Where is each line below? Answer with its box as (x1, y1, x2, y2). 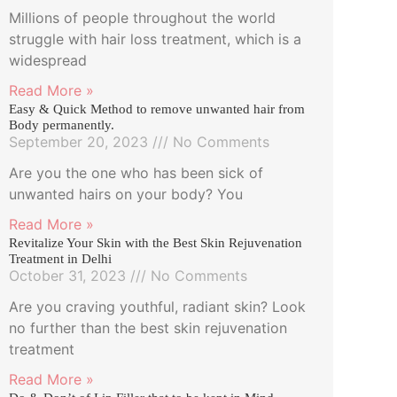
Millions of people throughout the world (9, 8, 276, 27)
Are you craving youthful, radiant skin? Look (9, 297, 306, 315)
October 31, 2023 (9, 266, 130, 284)
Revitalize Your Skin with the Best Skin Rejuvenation (9, 235, 302, 250)
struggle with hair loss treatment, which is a (9, 29, 301, 48)
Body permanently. (9, 117, 118, 132)
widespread (9, 51, 87, 69)
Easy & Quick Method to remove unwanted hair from (9, 101, 305, 116)
